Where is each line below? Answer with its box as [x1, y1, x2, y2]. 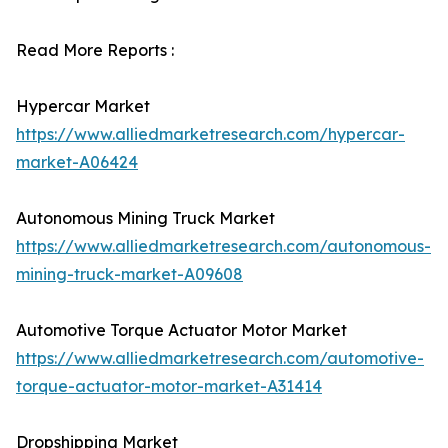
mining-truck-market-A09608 [16, 264, 243, 284]
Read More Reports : [16, 40, 174, 60]
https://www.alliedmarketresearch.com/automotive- [16, 348, 424, 368]
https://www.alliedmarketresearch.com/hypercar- [16, 124, 405, 144]
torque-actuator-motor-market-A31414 [16, 376, 322, 396]
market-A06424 [16, 152, 138, 172]
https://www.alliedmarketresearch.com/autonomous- [16, 236, 431, 256]
